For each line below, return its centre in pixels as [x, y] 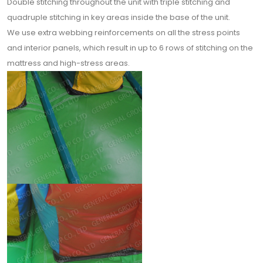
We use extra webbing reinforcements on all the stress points [124, 33]
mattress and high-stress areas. [68, 63]
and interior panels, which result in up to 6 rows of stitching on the [130, 48]
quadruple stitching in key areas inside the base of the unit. [119, 17]
